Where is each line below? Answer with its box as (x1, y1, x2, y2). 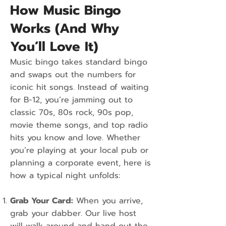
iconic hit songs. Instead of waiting (10, 81, 149, 93)
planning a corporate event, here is (10, 157, 151, 169)
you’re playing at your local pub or (10, 144, 148, 156)
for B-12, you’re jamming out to (10, 94, 133, 106)
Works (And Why (10, 19, 119, 38)
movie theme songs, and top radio (10, 119, 148, 131)
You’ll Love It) (10, 37, 98, 56)
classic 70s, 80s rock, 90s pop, (10, 106, 133, 119)
